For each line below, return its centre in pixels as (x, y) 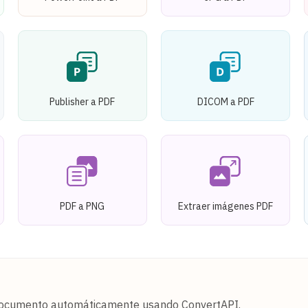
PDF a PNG (82, 206)
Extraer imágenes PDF (226, 206)
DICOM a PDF (225, 101)
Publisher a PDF (82, 101)
